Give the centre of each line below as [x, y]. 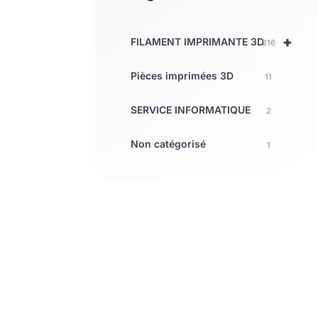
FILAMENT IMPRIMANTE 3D [198, 41]
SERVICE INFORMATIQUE [191, 109]
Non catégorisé [169, 143]
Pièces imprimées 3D [182, 75]
